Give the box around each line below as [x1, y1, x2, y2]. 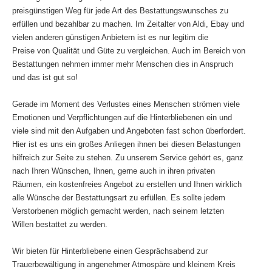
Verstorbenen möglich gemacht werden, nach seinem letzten [12, 206, 224, 216]
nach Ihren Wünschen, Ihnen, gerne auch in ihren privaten [12, 166, 215, 175]
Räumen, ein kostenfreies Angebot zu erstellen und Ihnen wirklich [12, 179, 242, 189]
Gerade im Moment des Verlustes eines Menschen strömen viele [12, 99, 240, 109]
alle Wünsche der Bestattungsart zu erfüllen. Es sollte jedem [12, 192, 225, 202]
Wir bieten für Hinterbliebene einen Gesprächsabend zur [12, 246, 208, 256]
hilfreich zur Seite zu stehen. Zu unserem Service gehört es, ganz [12, 152, 243, 162]
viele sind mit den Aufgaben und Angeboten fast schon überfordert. [12, 126, 246, 135]
